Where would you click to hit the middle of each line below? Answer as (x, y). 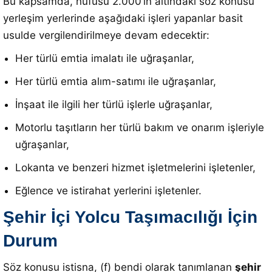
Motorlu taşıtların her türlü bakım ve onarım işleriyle (140, 127)
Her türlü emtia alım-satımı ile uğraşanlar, (116, 81)
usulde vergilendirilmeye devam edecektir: (106, 35)
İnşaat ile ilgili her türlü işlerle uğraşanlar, (114, 104)
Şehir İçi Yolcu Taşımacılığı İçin (130, 217)
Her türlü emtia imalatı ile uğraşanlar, (105, 58)
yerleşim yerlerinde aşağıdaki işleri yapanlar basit (123, 18)
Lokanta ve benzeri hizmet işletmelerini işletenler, (135, 168)
